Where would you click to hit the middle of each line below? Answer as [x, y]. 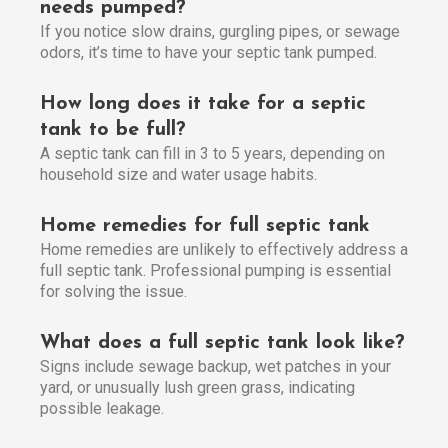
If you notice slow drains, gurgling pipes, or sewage [220, 32]
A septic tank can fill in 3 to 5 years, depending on [212, 154]
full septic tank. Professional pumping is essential [215, 271]
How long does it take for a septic [203, 104]
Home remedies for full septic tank [205, 226]
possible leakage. [102, 409]
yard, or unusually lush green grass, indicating [197, 388]
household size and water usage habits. [178, 175]
